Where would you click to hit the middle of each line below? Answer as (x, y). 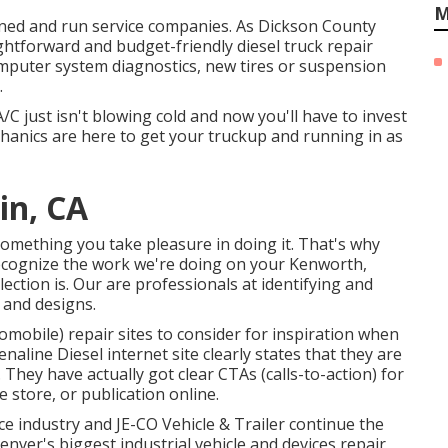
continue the (334, 424)
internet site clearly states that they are (252, 354)
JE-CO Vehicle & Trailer (200, 424)
